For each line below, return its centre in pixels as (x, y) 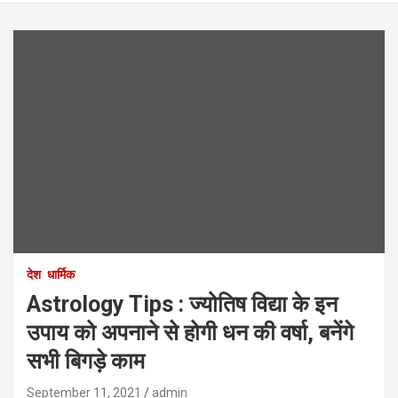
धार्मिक (61, 274)
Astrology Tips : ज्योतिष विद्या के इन (182, 304)
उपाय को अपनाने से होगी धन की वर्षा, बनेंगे (190, 332)
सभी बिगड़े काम (86, 361)
